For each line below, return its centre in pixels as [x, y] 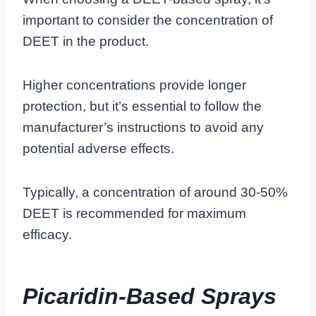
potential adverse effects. [98, 148]
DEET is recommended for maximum [134, 213]
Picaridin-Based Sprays [150, 296]
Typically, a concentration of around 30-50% [155, 192]
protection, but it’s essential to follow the [142, 106]
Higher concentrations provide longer [134, 85]
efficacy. [47, 234]
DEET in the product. [86, 41]
